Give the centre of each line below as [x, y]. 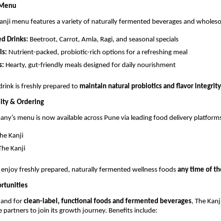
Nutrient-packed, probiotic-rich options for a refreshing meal [97, 52]
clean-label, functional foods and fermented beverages [108, 202]
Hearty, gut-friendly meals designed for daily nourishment [90, 65]
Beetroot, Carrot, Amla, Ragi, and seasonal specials [103, 39]
